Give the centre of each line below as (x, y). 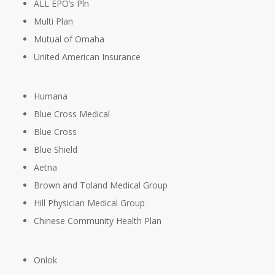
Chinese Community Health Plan (97, 221)
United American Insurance (87, 57)
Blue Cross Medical (72, 114)
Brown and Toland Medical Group (100, 185)
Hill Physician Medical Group (89, 203)
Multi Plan (53, 21)
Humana (50, 96)
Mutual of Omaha (69, 39)
